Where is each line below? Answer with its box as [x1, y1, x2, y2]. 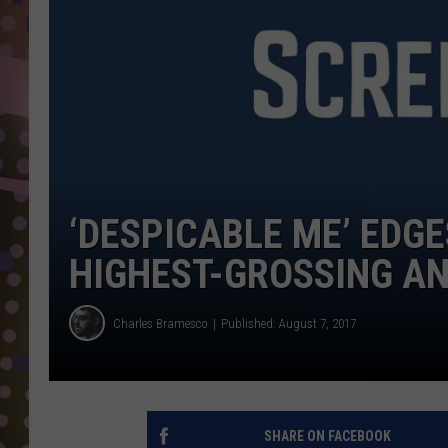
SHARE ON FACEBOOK [263, 428, 391, 445]
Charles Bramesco [113, 315, 208, 331]
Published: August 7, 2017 [221, 315, 356, 331]
